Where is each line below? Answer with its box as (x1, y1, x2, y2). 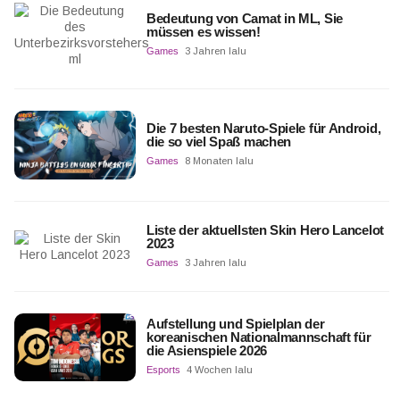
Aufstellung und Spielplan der (146, 316, 325, 332)
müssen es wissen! (146, 24, 261, 40)
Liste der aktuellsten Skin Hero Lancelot (146, 221, 384, 237)
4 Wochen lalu (186, 364, 253, 376)
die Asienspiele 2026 (146, 343, 267, 359)
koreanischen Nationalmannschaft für (146, 329, 371, 346)
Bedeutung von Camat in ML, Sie (146, 11, 343, 27)
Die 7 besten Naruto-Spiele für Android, (146, 121, 381, 137)
